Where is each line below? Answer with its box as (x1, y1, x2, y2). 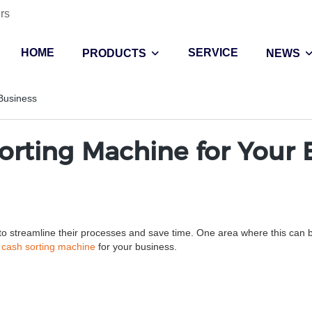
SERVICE (188, 47, 238, 58)
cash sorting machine (1, 241, 95, 252)
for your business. (95, 241, 177, 252)
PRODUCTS (82, 47, 146, 59)
